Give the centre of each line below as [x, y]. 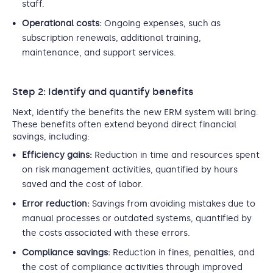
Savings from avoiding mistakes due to [174, 204]
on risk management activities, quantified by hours [130, 170]
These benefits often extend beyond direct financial [124, 125]
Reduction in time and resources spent [177, 155]
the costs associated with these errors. [106, 233]
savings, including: [51, 137]
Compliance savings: [66, 253]
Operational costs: [63, 23]
